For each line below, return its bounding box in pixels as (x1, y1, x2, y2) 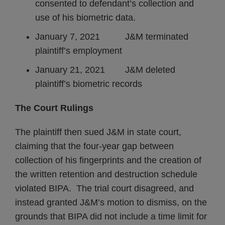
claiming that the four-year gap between (15, 141, 174, 151)
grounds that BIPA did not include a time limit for (15, 211, 207, 221)
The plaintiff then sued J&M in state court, (15, 127, 181, 137)
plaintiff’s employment (35, 46, 122, 56)
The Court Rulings (15, 103, 93, 113)
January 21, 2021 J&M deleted (35, 65, 175, 75)
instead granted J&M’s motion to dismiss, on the (15, 197, 207, 207)
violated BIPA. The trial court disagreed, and (15, 183, 194, 193)
